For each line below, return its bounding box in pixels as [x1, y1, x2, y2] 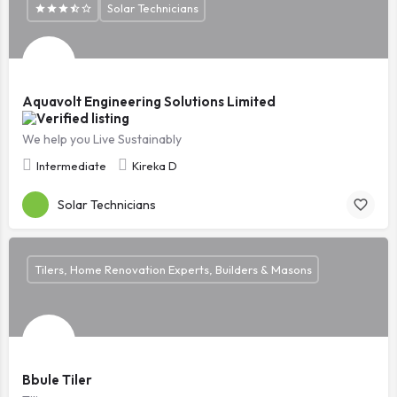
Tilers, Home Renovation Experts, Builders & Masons [34, 261, 312, 276]
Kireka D [132, 159, 177, 173]
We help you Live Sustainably [22, 131, 182, 147]
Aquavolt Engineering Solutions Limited [22, 92, 276, 110]
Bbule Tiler [22, 371, 92, 388]
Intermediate [36, 159, 106, 173]
